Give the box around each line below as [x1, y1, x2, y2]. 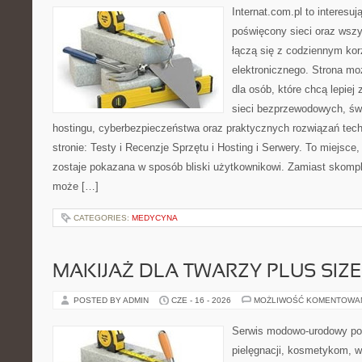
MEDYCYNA [132, 213, 178, 222]
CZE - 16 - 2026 [171, 296, 231, 305]
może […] [53, 180, 99, 192]
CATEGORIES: [74, 213, 132, 222]
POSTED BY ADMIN [74, 296, 151, 305]
